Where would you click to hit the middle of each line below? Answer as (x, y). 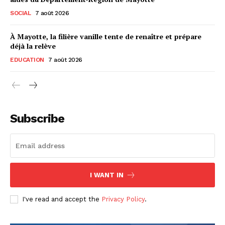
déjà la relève (33, 46)
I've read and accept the (62, 199)
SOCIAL (20, 13)
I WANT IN (106, 175)
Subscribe (37, 119)
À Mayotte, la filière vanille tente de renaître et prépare (106, 36)
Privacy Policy (123, 199)
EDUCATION (27, 60)
